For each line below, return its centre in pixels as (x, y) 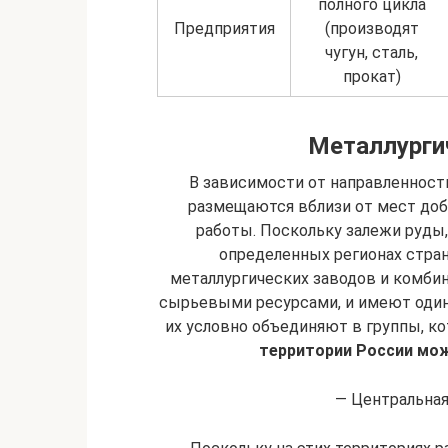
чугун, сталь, (371, 52)
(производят (371, 28)
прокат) (371, 76)
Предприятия (224, 28)
